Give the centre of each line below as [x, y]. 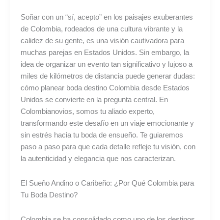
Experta [32, 23]
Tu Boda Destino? [49, 195]
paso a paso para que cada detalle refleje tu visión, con [108, 147]
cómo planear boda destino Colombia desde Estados [105, 88]
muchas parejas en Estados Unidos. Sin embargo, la [105, 53]
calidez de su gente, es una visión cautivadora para [102, 41]
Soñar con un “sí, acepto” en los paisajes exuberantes [107, 17]
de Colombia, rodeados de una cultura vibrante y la [101, 29]
